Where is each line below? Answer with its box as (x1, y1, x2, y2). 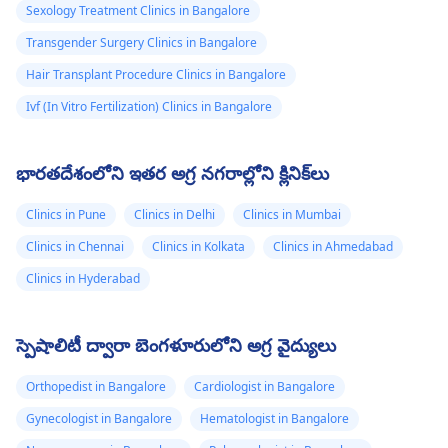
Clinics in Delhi (134, 206, 215, 224)
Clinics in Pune (26, 206, 106, 224)
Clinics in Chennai (26, 238, 124, 256)
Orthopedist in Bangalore (26, 378, 166, 396)
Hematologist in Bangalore (200, 410, 349, 428)
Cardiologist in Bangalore (194, 378, 335, 396)
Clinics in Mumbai (243, 206, 341, 224)
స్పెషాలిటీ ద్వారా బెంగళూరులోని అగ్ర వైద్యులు (16, 333, 336, 358)
